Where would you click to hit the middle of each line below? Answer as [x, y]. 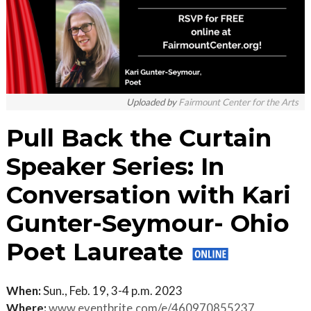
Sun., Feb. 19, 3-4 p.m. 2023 [112, 291]
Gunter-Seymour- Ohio [148, 224]
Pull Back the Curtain [139, 138]
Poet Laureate [98, 252]
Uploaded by [152, 102]
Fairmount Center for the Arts [238, 102]
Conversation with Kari [149, 195]
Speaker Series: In [115, 167]
